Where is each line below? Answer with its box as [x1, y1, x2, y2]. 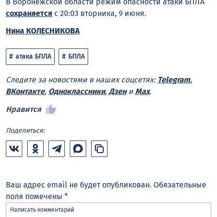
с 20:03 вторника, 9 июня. [52, 8, 148, 18]
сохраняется [6, 8, 52, 18]
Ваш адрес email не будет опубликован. [6, 180, 152, 189]
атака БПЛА [15, 52, 51, 61]
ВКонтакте [6, 87, 45, 96]
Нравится [6, 104, 41, 114]
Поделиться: [6, 126, 45, 135]
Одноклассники [48, 87, 105, 96]
